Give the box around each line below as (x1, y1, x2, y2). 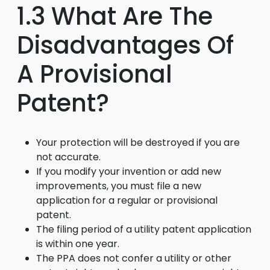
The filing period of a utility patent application (36, 222, 251, 236)
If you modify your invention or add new (36, 165, 221, 178)
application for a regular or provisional (36, 193, 218, 207)
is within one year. (36, 237, 119, 251)
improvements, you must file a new (36, 179, 201, 193)
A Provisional (17, 57, 172, 91)
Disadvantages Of (17, 28, 234, 62)
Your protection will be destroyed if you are (36, 136, 240, 149)
